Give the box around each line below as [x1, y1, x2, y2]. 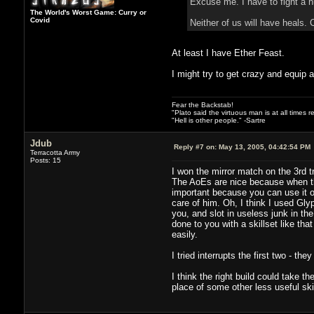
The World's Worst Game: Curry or [29, 8, 146, 16]
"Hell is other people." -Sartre [171, 116, 266, 124]
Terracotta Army [29, 148, 80, 156]
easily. [171, 228, 198, 240]
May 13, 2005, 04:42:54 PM [216, 142, 310, 151]
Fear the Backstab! [171, 100, 233, 109]
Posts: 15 [29, 156, 61, 164]
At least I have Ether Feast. [171, 47, 285, 58]
